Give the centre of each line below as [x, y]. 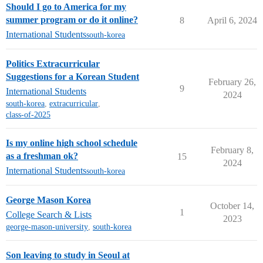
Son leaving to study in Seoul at [68, 255]
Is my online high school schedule [72, 143]
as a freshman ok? [42, 156]
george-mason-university [47, 227]
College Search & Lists [49, 215]
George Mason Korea [48, 200]
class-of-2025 [28, 115]
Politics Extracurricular [53, 64]
